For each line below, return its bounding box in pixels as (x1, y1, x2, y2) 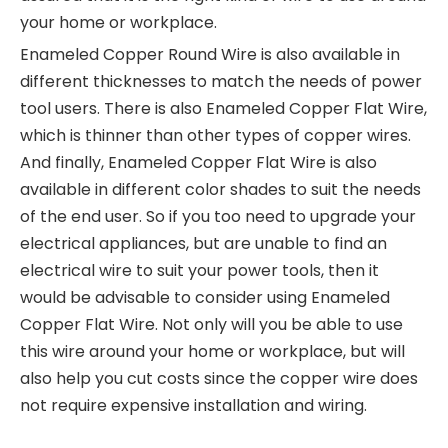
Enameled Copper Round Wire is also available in (20, 42, 400, 66)
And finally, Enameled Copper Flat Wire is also (20, 150, 377, 174)
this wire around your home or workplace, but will (20, 339, 405, 363)
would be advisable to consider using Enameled (20, 285, 390, 309)
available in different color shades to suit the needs (20, 177, 421, 201)
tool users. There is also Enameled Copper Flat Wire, (20, 96, 427, 120)
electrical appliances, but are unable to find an (20, 231, 387, 255)
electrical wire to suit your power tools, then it (20, 258, 379, 282)
